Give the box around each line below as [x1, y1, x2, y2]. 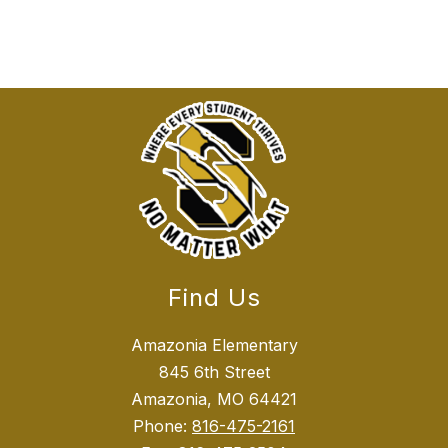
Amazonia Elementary [130, 335, 298, 356]
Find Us [167, 283, 261, 313]
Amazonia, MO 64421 [131, 389, 297, 410]
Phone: [133, 416, 192, 437]
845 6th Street [158, 362, 270, 383]
